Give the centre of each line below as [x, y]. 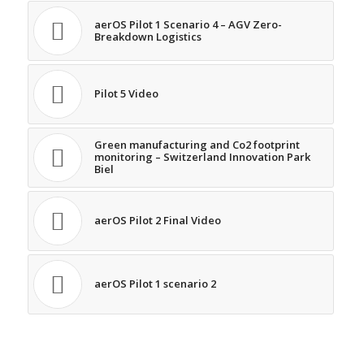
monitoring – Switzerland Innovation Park [202, 157]
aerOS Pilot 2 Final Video [157, 221]
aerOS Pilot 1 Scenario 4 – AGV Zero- [188, 25]
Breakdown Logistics [147, 37]
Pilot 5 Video [126, 94]
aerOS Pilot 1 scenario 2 [155, 284]
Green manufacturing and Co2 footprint [197, 145]
